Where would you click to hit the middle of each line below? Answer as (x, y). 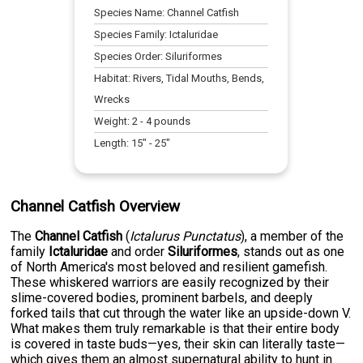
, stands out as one (291, 252)
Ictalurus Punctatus (186, 237)
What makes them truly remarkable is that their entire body (175, 329)
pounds (171, 122)
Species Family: (132, 35)
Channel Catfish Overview (96, 207)
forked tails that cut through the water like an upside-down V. (181, 314)
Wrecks (112, 100)
